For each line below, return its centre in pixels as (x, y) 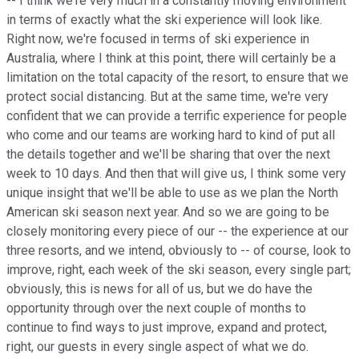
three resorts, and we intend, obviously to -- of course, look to (179, 251)
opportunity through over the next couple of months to (156, 309)
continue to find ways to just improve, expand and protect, (167, 328)
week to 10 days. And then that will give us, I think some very (176, 174)
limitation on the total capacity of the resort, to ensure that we (177, 78)
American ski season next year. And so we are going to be (168, 212)
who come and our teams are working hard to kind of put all (171, 135)
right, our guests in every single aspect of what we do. (157, 347)
